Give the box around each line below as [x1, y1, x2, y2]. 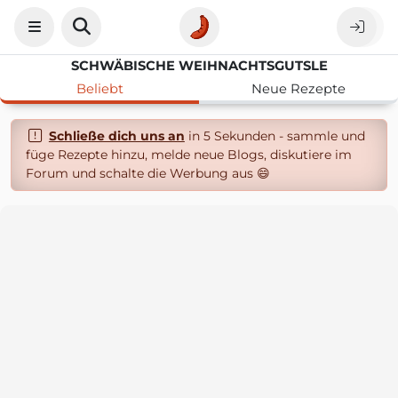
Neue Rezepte [251, 81, 346, 97]
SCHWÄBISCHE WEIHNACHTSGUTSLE [70, 58, 328, 74]
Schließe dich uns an [48, 128, 185, 144]
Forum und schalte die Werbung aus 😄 [26, 165, 270, 181]
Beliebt [76, 81, 123, 97]
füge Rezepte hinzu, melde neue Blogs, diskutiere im [26, 147, 352, 163]
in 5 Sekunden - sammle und [184, 128, 365, 144]
